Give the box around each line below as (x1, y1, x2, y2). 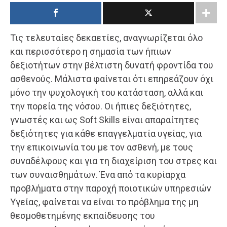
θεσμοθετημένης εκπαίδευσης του (10, 210, 155, 221)
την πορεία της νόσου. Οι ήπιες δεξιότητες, (10, 100, 191, 111)
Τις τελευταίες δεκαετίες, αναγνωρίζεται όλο (10, 32, 203, 43)
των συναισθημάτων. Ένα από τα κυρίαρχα (10, 169, 185, 180)
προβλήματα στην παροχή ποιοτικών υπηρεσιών (10, 182, 211, 194)
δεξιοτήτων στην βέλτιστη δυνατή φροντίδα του (10, 59, 213, 70)
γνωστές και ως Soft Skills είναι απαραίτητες (10, 114, 199, 125)
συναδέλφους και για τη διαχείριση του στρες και (10, 155, 217, 166)
